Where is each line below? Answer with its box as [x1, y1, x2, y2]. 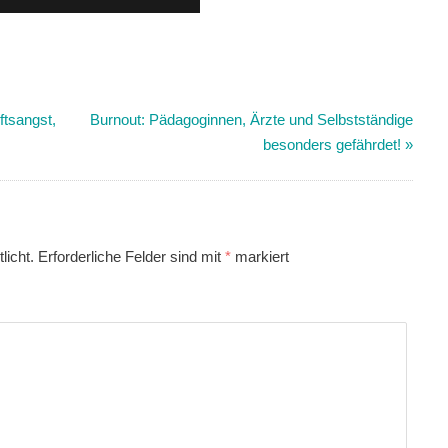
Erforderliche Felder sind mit [38, 248, 226, 266]
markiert [231, 248, 290, 266]
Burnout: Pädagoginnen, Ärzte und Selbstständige [90, 111, 414, 129]
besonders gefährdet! [263, 136, 402, 154]
